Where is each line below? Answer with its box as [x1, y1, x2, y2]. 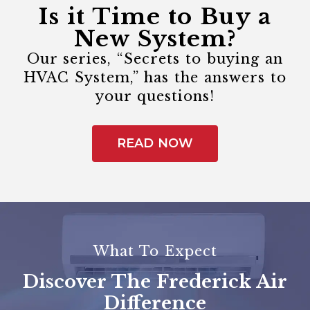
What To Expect [93, 243, 217, 260]
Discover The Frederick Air [23, 271, 287, 293]
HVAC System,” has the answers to [24, 69, 286, 86]
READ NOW [117, 136, 193, 152]
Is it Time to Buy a [39, 3, 271, 31]
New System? [73, 25, 237, 53]
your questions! [95, 88, 215, 105]
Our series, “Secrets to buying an [27, 51, 283, 68]
